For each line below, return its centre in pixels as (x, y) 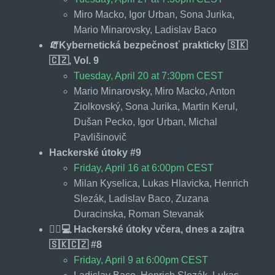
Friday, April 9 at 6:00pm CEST (141, 260)
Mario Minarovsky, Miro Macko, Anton (154, 91)
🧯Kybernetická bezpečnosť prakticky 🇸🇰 (148, 45)
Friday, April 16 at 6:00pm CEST (144, 168)
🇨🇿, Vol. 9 (74, 60)
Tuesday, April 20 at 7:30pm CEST (149, 76)
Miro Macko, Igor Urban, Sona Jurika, (154, 14)
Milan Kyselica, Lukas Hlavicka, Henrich (161, 183)
